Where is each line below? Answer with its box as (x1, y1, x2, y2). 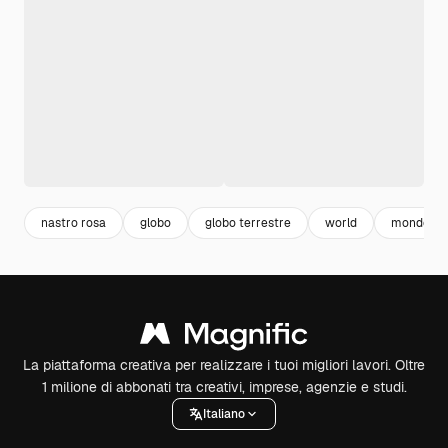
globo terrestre (205, 214, 291, 231)
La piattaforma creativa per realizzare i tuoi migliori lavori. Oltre (23, 356, 425, 374)
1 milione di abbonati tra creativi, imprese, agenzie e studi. (41, 378, 407, 396)
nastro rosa (41, 214, 106, 231)
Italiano (203, 405, 245, 422)
